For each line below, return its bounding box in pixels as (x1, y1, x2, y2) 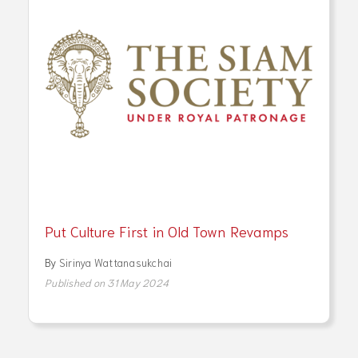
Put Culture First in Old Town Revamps (45, 221, 289, 241)
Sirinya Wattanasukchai (58, 255, 173, 269)
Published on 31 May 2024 (45, 275, 169, 289)
